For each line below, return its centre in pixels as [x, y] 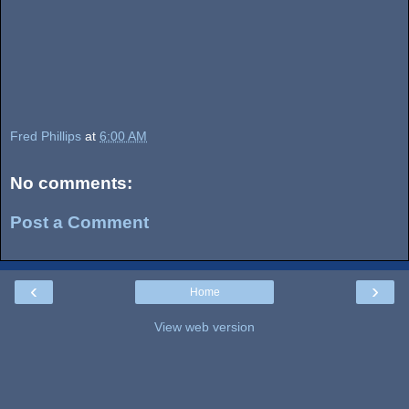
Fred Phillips [46, 136]
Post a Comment [79, 223]
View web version [204, 326]
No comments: [71, 183]
